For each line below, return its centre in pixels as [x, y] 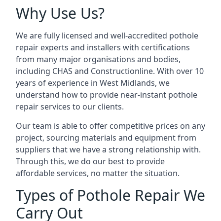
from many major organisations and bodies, [98, 59]
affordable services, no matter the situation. [98, 173]
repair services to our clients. [70, 107]
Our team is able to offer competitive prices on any [110, 126]
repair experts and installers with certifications [103, 47]
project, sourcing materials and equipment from [106, 138]
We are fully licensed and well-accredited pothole [107, 36]
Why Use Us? [60, 13]
